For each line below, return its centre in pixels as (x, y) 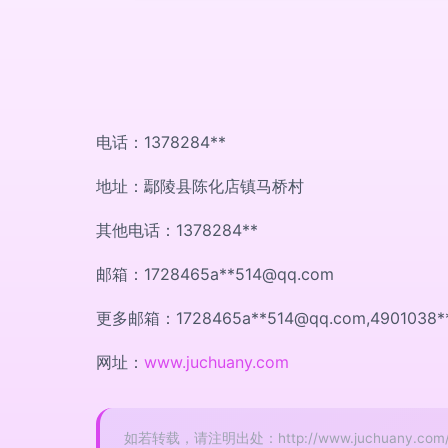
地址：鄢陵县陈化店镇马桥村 (200, 186)
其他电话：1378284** (177, 230)
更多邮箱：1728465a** (181, 318)
